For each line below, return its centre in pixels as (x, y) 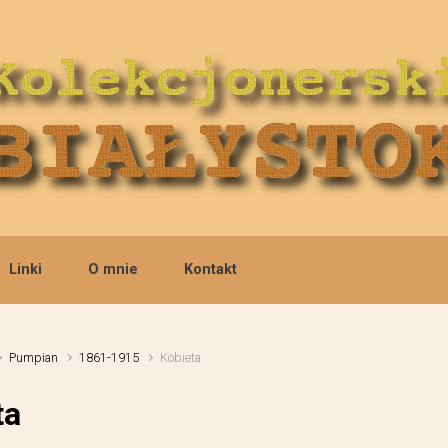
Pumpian (33, 357)
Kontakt (210, 269)
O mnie (113, 269)
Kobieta (180, 357)
